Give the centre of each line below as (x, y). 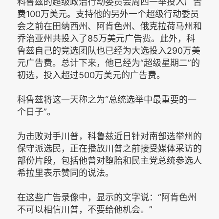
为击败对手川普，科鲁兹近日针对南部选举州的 (109, 136)
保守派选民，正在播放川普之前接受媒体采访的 (109, 148)
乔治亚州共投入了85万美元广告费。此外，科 (106, 38)
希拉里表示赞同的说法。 (66, 173)
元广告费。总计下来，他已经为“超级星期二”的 (109, 63)
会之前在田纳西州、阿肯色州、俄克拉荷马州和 (109, 26)
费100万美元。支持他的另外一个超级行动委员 (108, 14)
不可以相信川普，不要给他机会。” (85, 209)
